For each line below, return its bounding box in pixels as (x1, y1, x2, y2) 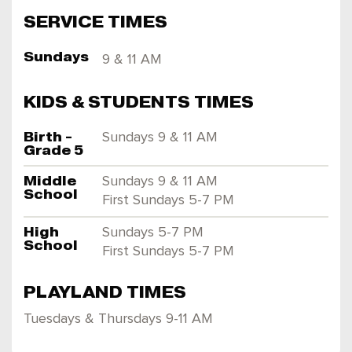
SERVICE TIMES (24, 12, 167, 31)
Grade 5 (24, 142, 83, 158)
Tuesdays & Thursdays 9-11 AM (24, 312, 213, 326)
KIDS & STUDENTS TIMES (24, 92, 254, 112)
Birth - (24, 129, 72, 145)
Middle (24, 173, 76, 189)
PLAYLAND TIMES (24, 282, 186, 302)
